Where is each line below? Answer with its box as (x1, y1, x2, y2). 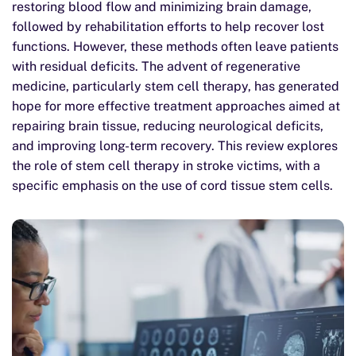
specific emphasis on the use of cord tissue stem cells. (12, 178, 333, 193)
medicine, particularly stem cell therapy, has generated (12, 79, 339, 94)
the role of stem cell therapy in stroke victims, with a (12, 158, 320, 173)
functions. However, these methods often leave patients (12, 39, 339, 54)
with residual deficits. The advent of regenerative (12, 59, 300, 74)
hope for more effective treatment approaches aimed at (12, 99, 340, 114)
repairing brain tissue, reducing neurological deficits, (12, 118, 323, 133)
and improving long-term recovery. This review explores (12, 138, 338, 153)
